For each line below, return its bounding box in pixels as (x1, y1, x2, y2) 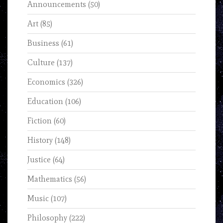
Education (27, 97, 63, 107)
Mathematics (27, 174, 72, 184)
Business (27, 38, 59, 48)
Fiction (27, 116, 52, 126)
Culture (27, 58, 55, 68)
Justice (27, 155, 51, 165)
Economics (27, 77, 65, 87)
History (27, 135, 53, 145)
